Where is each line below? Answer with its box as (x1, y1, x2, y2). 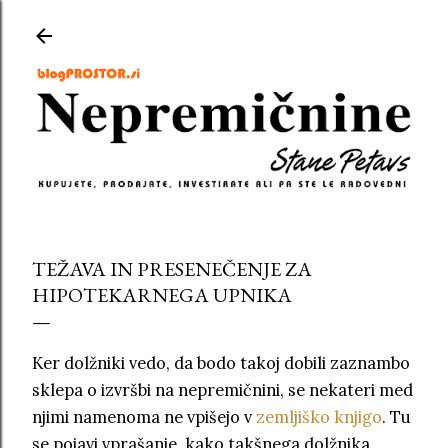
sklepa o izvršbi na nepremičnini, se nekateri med (32, 380, 413, 401)
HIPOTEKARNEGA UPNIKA (32, 281, 292, 308)
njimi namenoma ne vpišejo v (32, 407, 256, 428)
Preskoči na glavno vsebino (119, 12, 329, 38)
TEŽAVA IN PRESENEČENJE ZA (32, 255, 312, 282)
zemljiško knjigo (256, 407, 382, 428)
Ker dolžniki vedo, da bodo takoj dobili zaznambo (32, 353, 410, 374)
